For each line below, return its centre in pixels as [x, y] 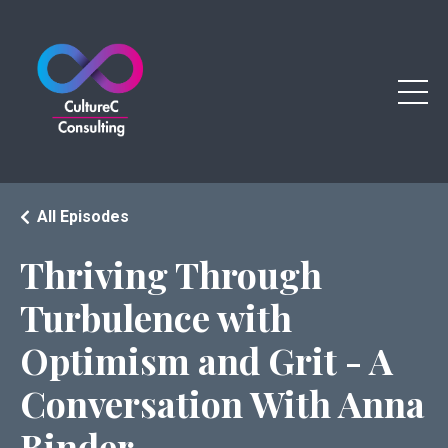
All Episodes [83, 216]
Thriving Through [171, 274]
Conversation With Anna [222, 403]
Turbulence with [156, 317]
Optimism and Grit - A [206, 360]
